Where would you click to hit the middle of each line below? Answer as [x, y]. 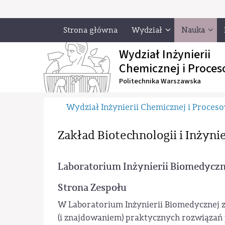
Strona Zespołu [92, 187]
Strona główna [90, 30]
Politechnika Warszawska [160, 81]
